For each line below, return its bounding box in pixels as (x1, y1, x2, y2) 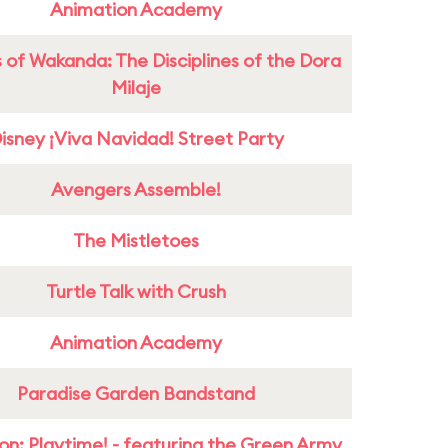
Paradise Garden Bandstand (17, 382, 255, 405)
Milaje (111, 76, 161, 99)
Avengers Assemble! (51, 178, 221, 201)
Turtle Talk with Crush (46, 280, 226, 303)
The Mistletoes (73, 229, 199, 252)
